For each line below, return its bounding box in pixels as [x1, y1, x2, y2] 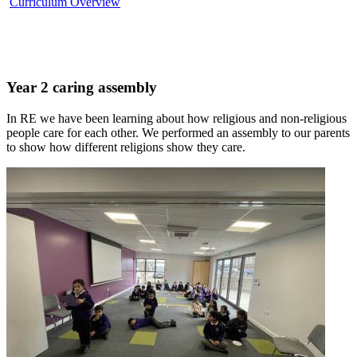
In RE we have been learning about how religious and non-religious [6, 111, 347, 125]
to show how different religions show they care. [6, 139, 245, 154]
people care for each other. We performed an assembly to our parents [6, 125, 350, 139]
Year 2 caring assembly [6, 79, 157, 96]
